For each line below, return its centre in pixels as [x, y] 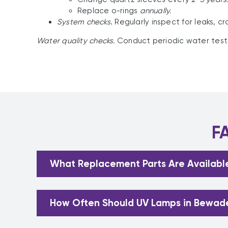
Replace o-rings [108, 11]
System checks [83, 22]
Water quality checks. [77, 41]
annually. [155, 11]
